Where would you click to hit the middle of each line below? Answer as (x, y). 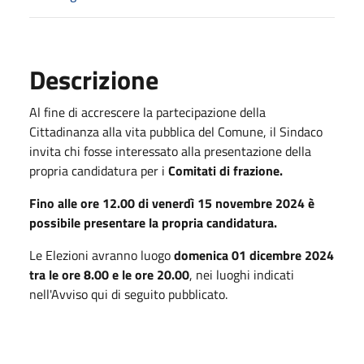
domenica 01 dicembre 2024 (254, 255)
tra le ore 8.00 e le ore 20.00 (109, 274)
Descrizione (94, 79)
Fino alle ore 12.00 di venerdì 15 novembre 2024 (167, 203)
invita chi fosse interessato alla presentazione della (170, 151)
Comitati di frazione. (225, 170)
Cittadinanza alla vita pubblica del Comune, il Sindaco (176, 131)
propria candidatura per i (99, 170)
